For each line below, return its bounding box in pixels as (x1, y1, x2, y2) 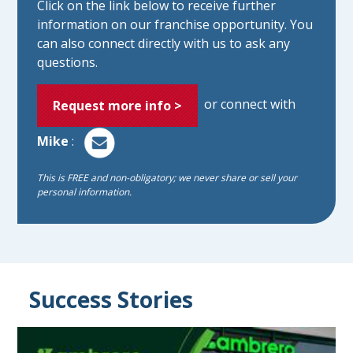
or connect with (198, 95, 296, 113)
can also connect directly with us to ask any (37, 35, 291, 53)
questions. (37, 54, 98, 72)
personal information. (37, 185, 132, 199)
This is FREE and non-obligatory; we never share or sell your (37, 171, 298, 185)
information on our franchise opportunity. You (37, 16, 314, 34)
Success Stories (29, 284, 194, 315)
